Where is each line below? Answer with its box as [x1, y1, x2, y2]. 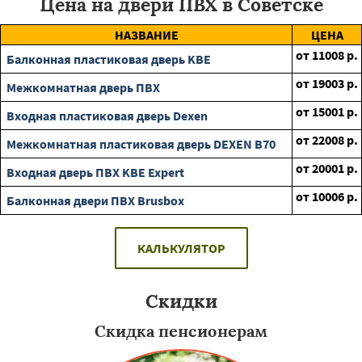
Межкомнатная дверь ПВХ [6, 79, 160, 95]
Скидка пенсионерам [95, 321, 267, 341]
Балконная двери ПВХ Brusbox [6, 192, 184, 208]
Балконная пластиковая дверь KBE [6, 51, 211, 67]
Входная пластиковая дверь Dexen [6, 107, 208, 124]
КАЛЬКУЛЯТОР [137, 240, 225, 256]
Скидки [145, 289, 217, 313]
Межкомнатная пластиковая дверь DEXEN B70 [6, 136, 276, 152]
